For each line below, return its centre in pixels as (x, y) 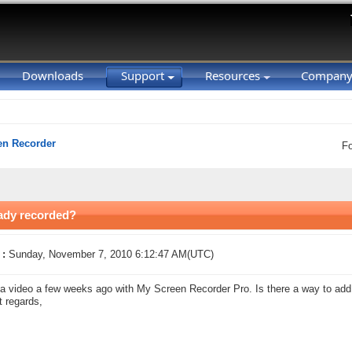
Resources (234, 75)
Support (144, 75)
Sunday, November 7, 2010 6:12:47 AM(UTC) (111, 255)
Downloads (53, 75)
